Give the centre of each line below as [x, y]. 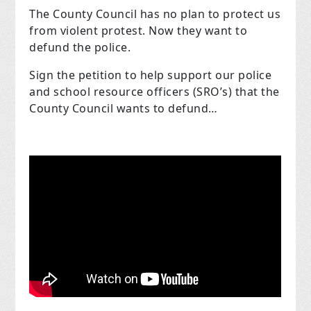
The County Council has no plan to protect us [155, 14]
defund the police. [80, 47]
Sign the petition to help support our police [151, 75]
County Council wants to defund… [124, 108]
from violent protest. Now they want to [138, 30]
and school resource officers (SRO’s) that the [154, 91]
